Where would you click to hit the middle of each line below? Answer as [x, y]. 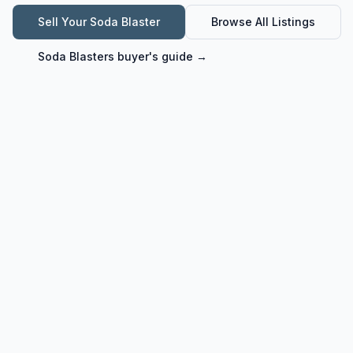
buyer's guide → [161, 56]
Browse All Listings [263, 22]
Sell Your [64, 22]
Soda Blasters [76, 56]
